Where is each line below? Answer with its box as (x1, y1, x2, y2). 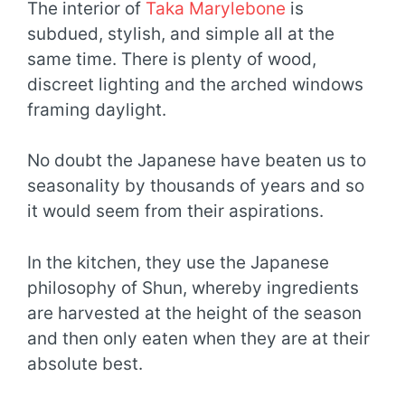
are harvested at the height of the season (27, 302, 362, 324)
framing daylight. (27, 99, 166, 120)
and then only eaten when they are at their (27, 327, 370, 349)
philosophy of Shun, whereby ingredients (27, 277, 359, 298)
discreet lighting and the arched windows (27, 73, 363, 95)
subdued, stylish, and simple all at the (27, 23, 334, 44)
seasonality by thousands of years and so (27, 175, 364, 197)
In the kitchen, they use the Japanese (27, 251, 329, 273)
